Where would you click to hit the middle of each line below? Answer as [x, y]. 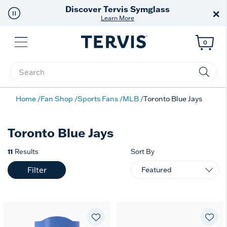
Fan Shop [57, 99]
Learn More [118, 18]
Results [27, 152]
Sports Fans [98, 99]
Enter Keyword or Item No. [61, 78]
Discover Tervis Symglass [118, 9]
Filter [37, 170]
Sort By [143, 152]
